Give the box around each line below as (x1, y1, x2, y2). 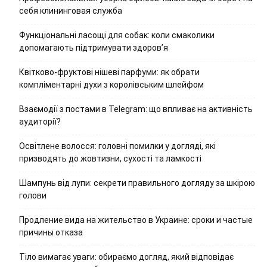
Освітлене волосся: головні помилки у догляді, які (19, 141, 216, 151)
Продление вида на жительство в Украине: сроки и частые (19, 215, 253, 225)
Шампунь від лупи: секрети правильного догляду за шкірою (19, 178, 255, 188)
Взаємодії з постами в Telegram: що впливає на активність (19, 104, 253, 114)
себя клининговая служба (19, 5, 122, 15)
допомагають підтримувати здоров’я (19, 42, 168, 52)
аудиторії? (19, 116, 61, 126)
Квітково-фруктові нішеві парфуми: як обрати (19, 67, 200, 77)
